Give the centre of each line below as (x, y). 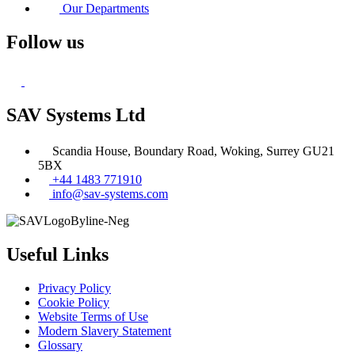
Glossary (60, 345)
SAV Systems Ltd (76, 115)
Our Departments (106, 9)
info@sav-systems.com (110, 193)
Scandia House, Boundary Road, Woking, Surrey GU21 (193, 151)
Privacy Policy (74, 288)
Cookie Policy (74, 302)
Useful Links (57, 254)
